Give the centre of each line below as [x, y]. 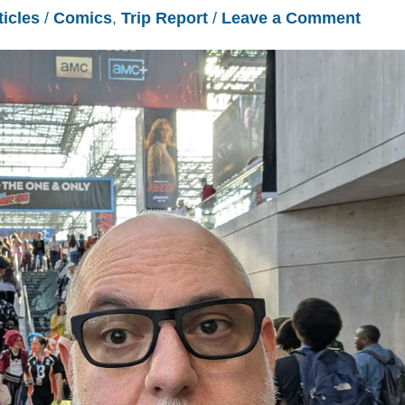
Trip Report [165, 18]
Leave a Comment [291, 18]
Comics [83, 18]
